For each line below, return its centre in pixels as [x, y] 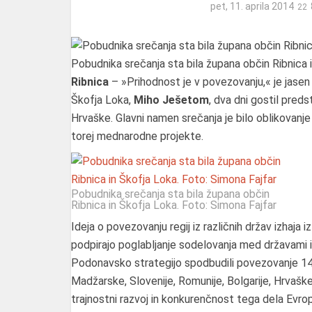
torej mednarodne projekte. [137, 136]
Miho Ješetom [171, 100]
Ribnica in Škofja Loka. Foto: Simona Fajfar [174, 205]
